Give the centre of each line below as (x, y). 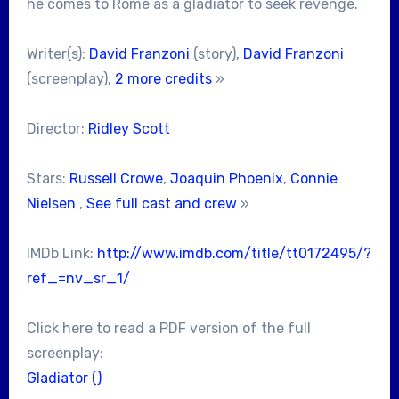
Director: (57, 128)
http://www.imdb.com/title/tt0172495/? (234, 253)
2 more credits (163, 78)
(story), (216, 53)
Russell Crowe (116, 178)
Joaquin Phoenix (226, 178)
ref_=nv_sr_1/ (78, 278)
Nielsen (51, 203)
